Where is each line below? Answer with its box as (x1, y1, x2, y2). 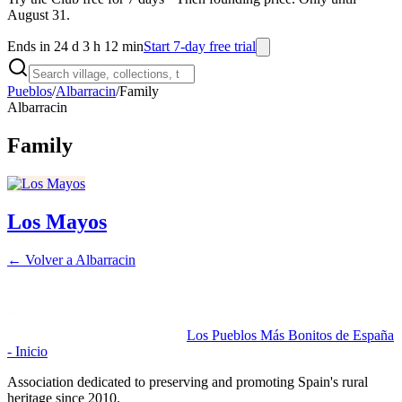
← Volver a (7, 251, 75, 267)
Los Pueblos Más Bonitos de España (187, 327, 394, 343)
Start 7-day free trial (144, 39, 256, 54)
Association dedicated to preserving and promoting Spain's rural (7, 373, 368, 389)
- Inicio (7, 343, 48, 359)
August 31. (7, 7, 70, 22)
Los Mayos (7, 209, 107, 233)
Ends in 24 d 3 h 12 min (7, 39, 144, 54)
